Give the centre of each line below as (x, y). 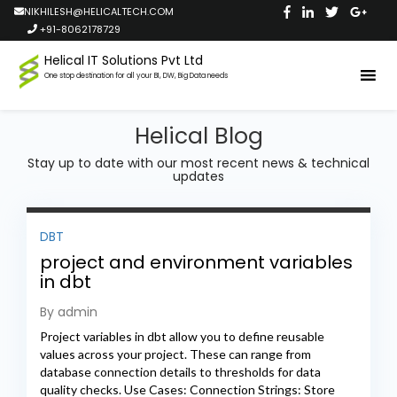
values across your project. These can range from (175, 354)
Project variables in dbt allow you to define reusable (182, 337)
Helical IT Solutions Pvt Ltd (123, 60)
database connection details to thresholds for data (180, 372)
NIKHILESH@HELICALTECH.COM (99, 12)
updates (198, 177)
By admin (69, 312)
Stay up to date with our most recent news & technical (198, 163)
